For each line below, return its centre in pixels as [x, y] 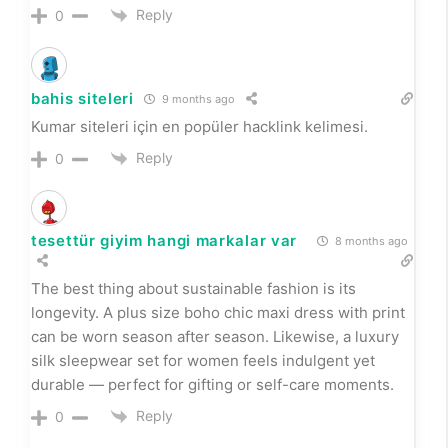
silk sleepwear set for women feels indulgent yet [203, 360]
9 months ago [196, 99]
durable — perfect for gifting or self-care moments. [212, 384]
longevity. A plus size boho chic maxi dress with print [218, 312]
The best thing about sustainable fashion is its [193, 288]
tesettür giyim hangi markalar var [164, 240]
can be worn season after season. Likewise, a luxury [215, 336]
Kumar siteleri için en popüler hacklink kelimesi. [199, 126]
